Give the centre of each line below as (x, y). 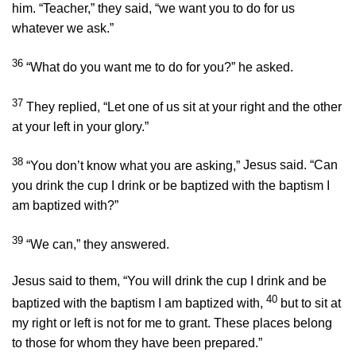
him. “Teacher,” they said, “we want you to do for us (153, 9)
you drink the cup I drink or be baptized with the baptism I (171, 185)
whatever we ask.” (63, 29)
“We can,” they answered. (98, 244)
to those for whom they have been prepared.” (137, 342)
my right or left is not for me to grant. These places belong (172, 323)
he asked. (264, 68)
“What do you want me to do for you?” (131, 68)
